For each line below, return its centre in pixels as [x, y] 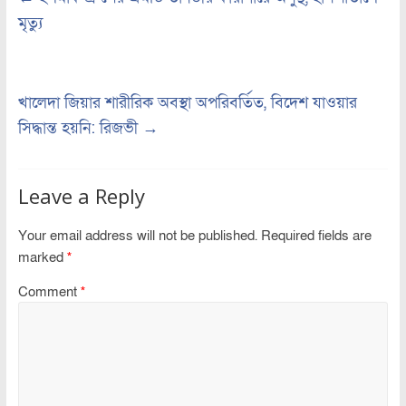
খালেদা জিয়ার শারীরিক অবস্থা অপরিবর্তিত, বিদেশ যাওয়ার [187, 103]
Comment [49, 292]
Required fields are [316, 236]
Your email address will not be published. [137, 236]
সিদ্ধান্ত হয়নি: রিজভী [80, 129]
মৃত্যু [30, 24]
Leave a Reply [81, 196]
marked [42, 258]
